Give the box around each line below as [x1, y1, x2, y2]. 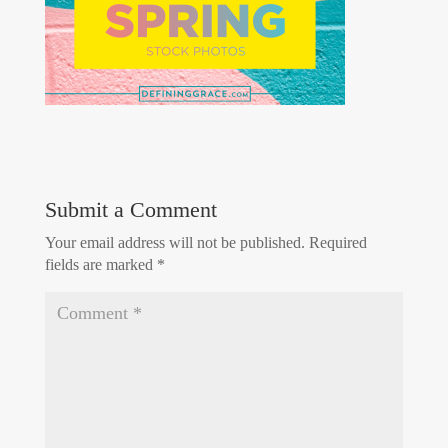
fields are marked [44, 256, 157, 274]
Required [308, 234, 367, 252]
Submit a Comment [44, 197, 217, 223]
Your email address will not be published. [44, 234, 305, 252]
